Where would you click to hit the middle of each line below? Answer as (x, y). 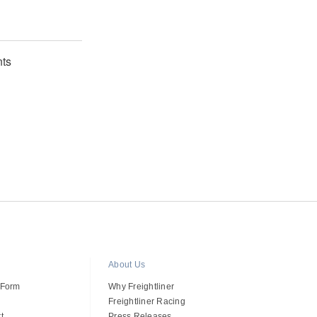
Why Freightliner (142, 286)
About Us (127, 264)
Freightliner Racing (147, 301)
